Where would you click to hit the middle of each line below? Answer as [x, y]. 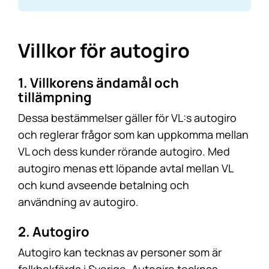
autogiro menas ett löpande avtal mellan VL [125, 168]
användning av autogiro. [78, 202]
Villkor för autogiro [104, 50]
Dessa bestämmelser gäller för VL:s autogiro [127, 118]
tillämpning [55, 97]
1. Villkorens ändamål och [98, 83]
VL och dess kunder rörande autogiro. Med [124, 151]
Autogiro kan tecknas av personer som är [120, 252]
